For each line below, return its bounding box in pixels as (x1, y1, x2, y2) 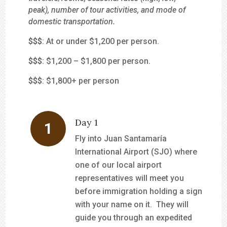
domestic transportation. (28, 17, 116, 26)
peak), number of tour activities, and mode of (28, 5, 186, 15)
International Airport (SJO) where (75, 147, 198, 157)
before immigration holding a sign (75, 186, 203, 196)
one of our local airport (75, 160, 162, 170)
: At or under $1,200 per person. (42, 36, 160, 46)
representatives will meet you (75, 173, 184, 183)
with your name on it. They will (75, 200, 189, 209)
